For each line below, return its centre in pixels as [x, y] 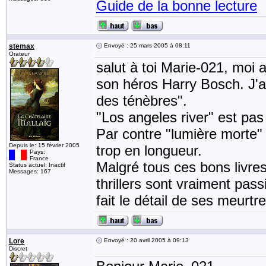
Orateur [19, 54]
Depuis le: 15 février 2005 [44, 145]
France [39, 158]
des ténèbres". [142, 101]
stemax [22, 46]
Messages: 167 [30, 171]
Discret [18, 248]
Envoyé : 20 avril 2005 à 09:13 [145, 240]
